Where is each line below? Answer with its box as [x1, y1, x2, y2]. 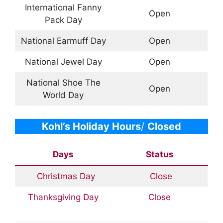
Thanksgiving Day [28, 192, 99, 203]
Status [145, 149, 174, 160]
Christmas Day [31, 171, 95, 182]
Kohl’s [42, 120, 70, 133]
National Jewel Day [24, 56, 102, 67]
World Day [43, 90, 84, 100]
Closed [147, 120, 181, 133]
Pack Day [44, 14, 82, 25]
